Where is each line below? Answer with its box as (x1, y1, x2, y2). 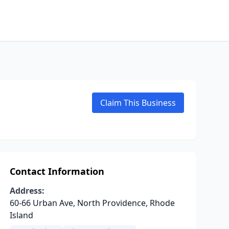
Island (9, 210, 33, 221)
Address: (9, 185, 44, 196)
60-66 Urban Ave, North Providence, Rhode (9, 197, 175, 209)
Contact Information (9, 165, 104, 177)
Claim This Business (100, 97, 176, 108)
